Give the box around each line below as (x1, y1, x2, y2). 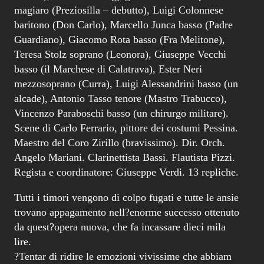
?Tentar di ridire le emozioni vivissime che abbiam (14, 250, 232, 262)
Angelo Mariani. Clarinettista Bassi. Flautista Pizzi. (14, 151, 235, 163)
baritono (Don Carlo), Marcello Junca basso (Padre (14, 18, 233, 31)
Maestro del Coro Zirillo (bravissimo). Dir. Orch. (14, 136, 225, 148)
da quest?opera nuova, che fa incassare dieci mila (14, 220, 226, 233)
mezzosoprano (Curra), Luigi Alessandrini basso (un (14, 77, 238, 90)
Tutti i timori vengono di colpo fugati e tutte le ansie (14, 191, 239, 203)
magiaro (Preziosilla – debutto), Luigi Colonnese (14, 4, 223, 16)
